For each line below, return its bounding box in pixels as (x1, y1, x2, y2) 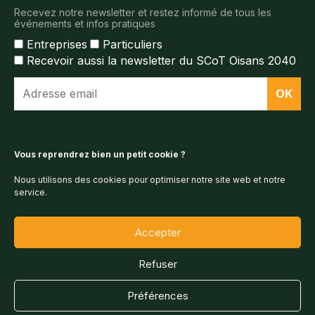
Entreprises (27, 37, 87, 52)
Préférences (127, 288, 188, 302)
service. (14, 187, 47, 198)
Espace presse (103, 186, 186, 201)
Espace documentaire (14, 138, 137, 153)
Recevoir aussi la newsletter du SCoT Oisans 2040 (27, 53, 296, 68)
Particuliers (103, 37, 162, 52)
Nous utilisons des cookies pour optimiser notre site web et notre (14, 174, 285, 185)
